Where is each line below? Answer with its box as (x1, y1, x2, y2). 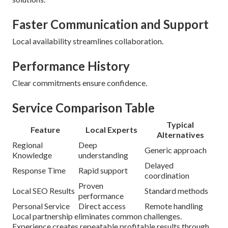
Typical (166, 119, 194, 129)
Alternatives (156, 129, 204, 139)
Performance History (12, 58, 130, 73)
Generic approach (145, 145, 207, 155)
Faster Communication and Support (12, 16, 209, 32)
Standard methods (145, 185, 208, 195)
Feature (31, 124, 60, 134)
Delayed (145, 160, 174, 170)
